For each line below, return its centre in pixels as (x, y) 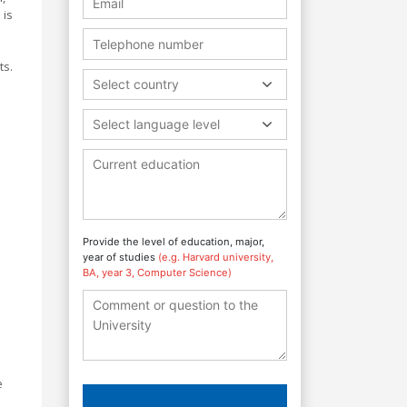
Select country (136, 84)
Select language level (156, 124)
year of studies (120, 257)
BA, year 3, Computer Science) (157, 272)
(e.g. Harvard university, (216, 257)
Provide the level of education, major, (174, 241)
